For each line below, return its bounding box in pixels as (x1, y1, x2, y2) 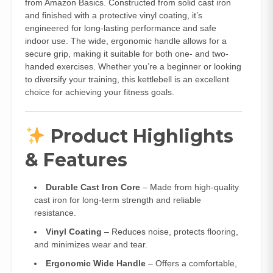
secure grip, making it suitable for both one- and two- (25, 49, 229, 58)
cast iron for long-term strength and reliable (34, 195, 201, 205)
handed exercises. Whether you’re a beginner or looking (25, 62, 241, 71)
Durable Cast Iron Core (46, 182, 140, 192)
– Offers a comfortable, (146, 258, 237, 268)
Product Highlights (46, 125, 234, 147)
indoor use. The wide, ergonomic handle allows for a (25, 36, 227, 46)
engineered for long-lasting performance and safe (25, 23, 216, 33)
